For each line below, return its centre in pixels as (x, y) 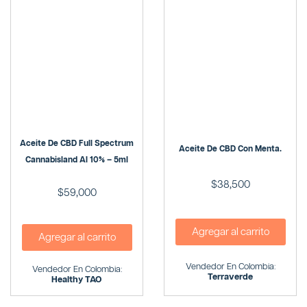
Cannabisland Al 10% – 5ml (77, 160)
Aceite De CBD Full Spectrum (77, 143)
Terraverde (230, 278)
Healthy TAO (77, 280)
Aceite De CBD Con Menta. (230, 149)
